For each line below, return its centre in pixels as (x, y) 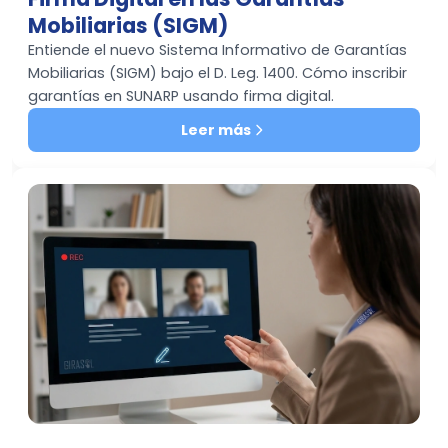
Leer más (216, 129)
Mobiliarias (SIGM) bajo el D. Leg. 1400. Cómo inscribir (217, 73)
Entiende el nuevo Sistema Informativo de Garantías (217, 50)
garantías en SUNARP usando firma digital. (181, 96)
